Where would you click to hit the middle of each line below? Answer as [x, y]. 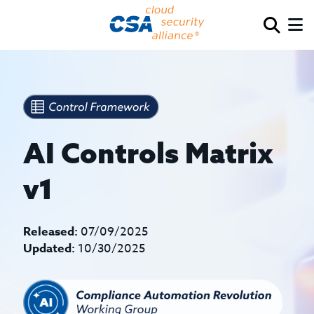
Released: [51, 232]
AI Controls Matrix [149, 153]
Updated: [49, 248]
